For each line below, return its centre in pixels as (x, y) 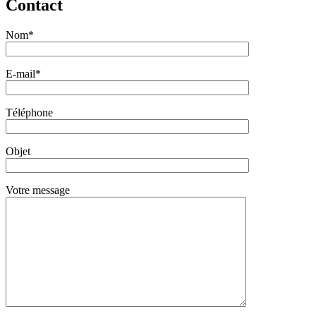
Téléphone (29, 113)
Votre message (38, 190)
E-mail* (23, 74)
